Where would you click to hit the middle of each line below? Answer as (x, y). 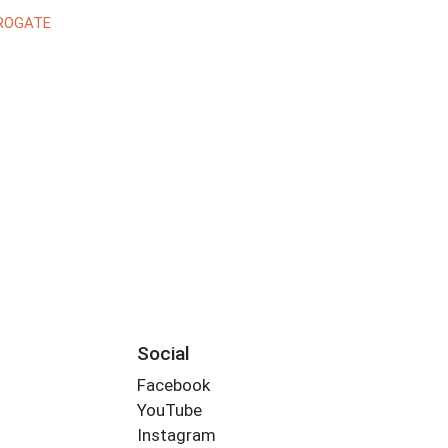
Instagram (176, 435)
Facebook (173, 385)
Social (163, 353)
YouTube (169, 410)
